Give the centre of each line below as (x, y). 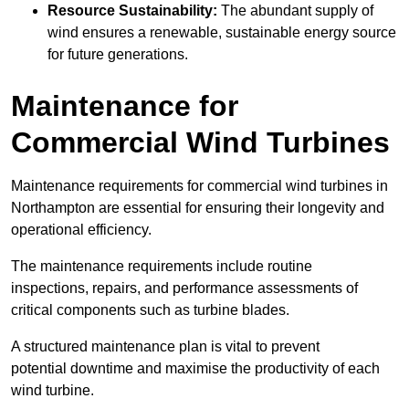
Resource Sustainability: (132, 10)
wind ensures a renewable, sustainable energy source (222, 32)
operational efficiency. (81, 229)
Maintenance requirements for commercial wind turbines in (199, 185)
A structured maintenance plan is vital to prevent (165, 346)
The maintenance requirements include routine (162, 266)
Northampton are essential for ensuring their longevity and (198, 207)
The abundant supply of (295, 10)
